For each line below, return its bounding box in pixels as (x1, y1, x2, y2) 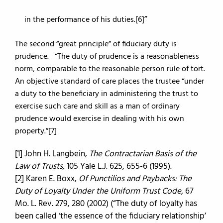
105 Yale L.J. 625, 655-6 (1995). (65, 160, 172, 173)
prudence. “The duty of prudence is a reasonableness (15, 50, 199, 63)
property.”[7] (15, 125, 57, 138)
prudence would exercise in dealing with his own (15, 112, 184, 125)
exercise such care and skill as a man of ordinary (15, 100, 180, 113)
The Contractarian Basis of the (89, 147, 197, 161)
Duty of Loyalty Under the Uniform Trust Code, (15, 185, 183, 198)
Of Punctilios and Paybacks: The (79, 172, 192, 186)
